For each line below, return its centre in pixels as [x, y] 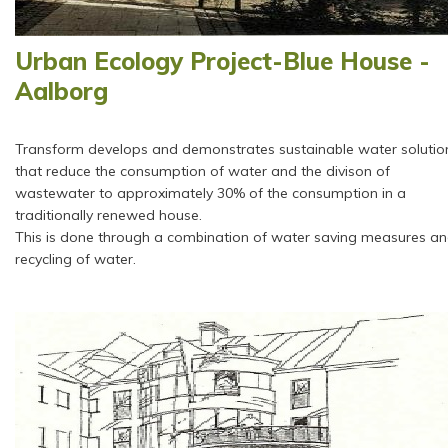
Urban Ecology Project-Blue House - [222, 61]
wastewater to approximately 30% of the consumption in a [210, 193]
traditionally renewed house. [108, 215]
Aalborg [61, 91]
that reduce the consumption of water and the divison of [202, 171]
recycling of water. [75, 259]
